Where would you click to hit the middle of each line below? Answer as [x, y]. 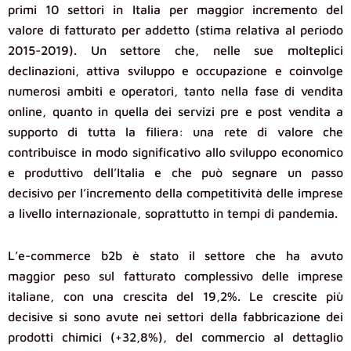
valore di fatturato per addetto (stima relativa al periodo [175, 30]
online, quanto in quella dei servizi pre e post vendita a [175, 112]
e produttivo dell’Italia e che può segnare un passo [175, 173]
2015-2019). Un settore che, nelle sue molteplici [175, 51]
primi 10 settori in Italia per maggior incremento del [175, 10]
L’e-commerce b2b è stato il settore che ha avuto [175, 256]
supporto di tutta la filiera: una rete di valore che [175, 132]
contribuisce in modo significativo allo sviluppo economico [175, 152]
